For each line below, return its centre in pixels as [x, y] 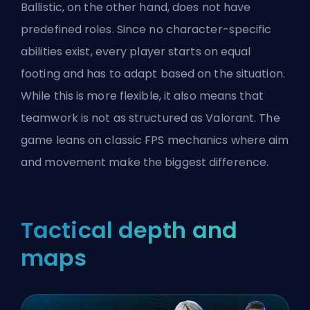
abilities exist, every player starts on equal [136, 51]
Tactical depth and [129, 230]
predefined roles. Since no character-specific [146, 29]
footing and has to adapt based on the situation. [153, 73]
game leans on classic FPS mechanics [126, 140]
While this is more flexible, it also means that [142, 95]
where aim [260, 140]
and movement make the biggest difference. [145, 162]
